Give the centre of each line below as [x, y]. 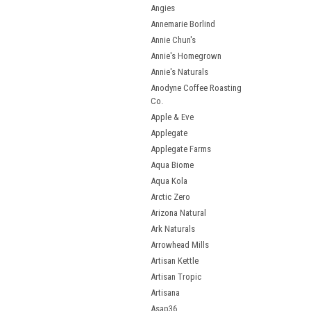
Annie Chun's [173, 40]
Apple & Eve [172, 117]
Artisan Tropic [176, 277]
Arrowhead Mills [180, 245]
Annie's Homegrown [186, 56]
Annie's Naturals [179, 72]
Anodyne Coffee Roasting [196, 88]
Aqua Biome [172, 165]
